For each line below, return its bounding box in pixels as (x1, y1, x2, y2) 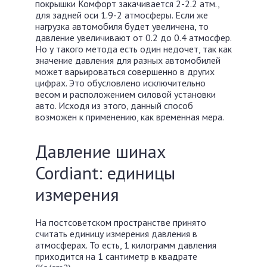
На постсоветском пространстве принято (35, 216, 206, 228)
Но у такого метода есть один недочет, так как (35, 43, 232, 55)
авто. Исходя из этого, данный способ (35, 100, 193, 111)
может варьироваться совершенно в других (35, 66, 215, 77)
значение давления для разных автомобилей (35, 54, 221, 66)
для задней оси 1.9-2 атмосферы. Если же (35, 9, 208, 21)
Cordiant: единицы (35, 161, 175, 184)
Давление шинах (35, 139, 166, 163)
